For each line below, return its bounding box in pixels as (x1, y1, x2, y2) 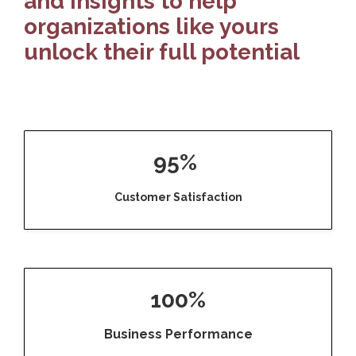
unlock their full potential (24, 39, 300, 66)
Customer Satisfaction (114, 191, 242, 204)
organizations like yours (24, 14, 279, 41)
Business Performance (103, 327, 253, 342)
